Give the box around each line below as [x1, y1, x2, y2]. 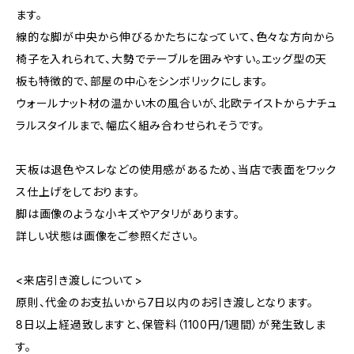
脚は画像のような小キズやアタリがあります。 [16, 207, 240, 220]
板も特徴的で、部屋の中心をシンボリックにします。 [16, 74, 269, 88]
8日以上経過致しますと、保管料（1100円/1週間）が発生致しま [16, 318, 326, 331]
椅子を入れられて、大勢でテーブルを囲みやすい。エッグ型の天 [16, 52, 328, 66]
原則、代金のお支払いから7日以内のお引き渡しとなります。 [16, 296, 314, 309]
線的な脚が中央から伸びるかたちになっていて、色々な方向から [16, 30, 336, 43]
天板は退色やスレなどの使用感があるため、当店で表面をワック [16, 163, 337, 176]
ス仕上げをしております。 [16, 185, 140, 198]
